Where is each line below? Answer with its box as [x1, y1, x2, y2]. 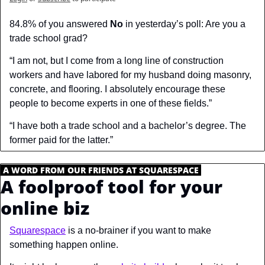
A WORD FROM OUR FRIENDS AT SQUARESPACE [3, 164, 199, 176]
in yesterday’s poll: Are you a [123, 19, 245, 30]
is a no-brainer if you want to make [66, 225, 211, 236]
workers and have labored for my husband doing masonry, [9, 70, 251, 80]
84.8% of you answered [9, 19, 110, 30]
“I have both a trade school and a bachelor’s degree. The [9, 121, 246, 131]
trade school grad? [9, 33, 88, 44]
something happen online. [9, 240, 121, 250]
